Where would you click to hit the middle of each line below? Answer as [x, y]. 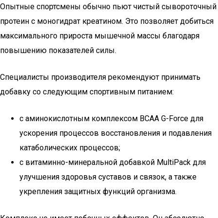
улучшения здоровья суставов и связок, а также [108, 177]
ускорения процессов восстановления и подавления [116, 133]
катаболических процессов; [70, 148]
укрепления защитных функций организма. [98, 191]
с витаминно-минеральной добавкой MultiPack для [113, 162]
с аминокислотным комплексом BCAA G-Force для [111, 118]
